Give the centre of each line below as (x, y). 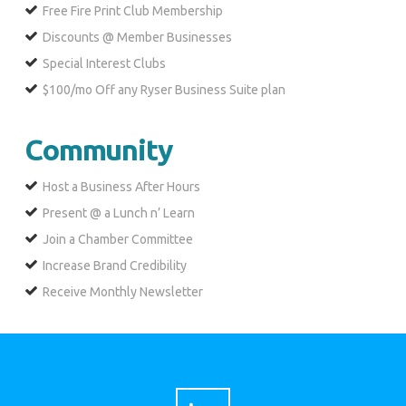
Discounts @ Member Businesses (137, 38)
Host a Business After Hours (121, 187)
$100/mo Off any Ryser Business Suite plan (164, 90)
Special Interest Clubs (104, 64)
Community (98, 150)
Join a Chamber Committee (117, 240)
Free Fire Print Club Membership (132, 11)
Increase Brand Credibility (114, 266)
